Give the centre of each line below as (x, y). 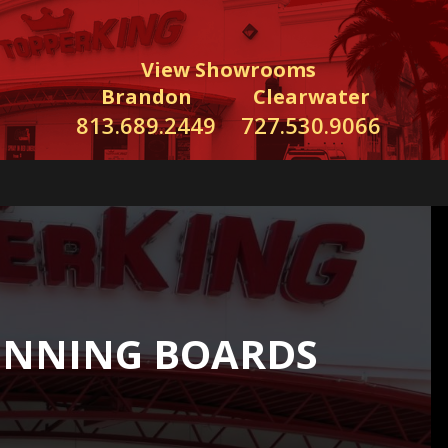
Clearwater (311, 96)
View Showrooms (228, 69)
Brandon (146, 96)
